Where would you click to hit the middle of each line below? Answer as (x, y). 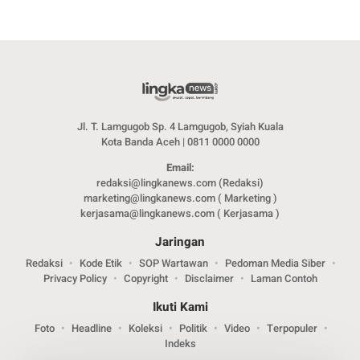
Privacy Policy (75, 278)
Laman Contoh (284, 278)
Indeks (180, 343)
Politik (193, 328)
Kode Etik (101, 263)
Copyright (145, 278)
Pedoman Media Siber (275, 263)
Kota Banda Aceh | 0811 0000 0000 (180, 141)
